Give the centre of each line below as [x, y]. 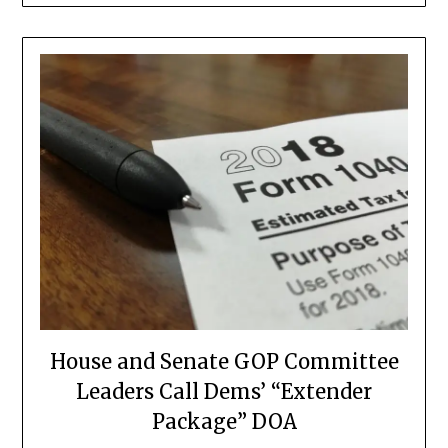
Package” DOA [224, 422]
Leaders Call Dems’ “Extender [224, 392]
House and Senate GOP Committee [224, 362]
